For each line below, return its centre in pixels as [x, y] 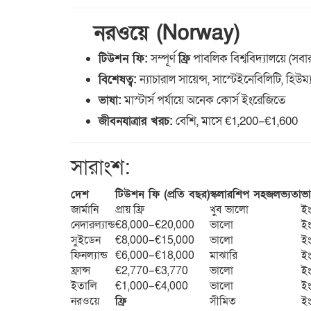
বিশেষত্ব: [118, 80]
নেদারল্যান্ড [93, 225]
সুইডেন [86, 241]
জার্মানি [85, 210]
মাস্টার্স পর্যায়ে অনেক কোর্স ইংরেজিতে [203, 101]
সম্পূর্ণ [163, 59]
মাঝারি [224, 256]
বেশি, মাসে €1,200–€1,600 [235, 121]
